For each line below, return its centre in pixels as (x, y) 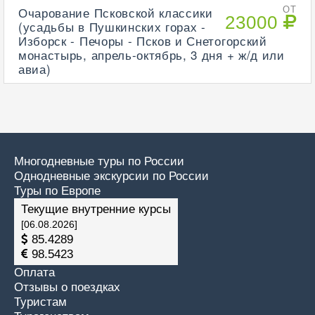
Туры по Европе (57, 191)
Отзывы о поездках (67, 287)
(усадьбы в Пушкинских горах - (112, 26)
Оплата (34, 272)
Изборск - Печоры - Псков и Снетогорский (143, 40)
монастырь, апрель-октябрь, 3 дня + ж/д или (152, 54)
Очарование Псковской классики (116, 12)
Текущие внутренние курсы (96, 209)
